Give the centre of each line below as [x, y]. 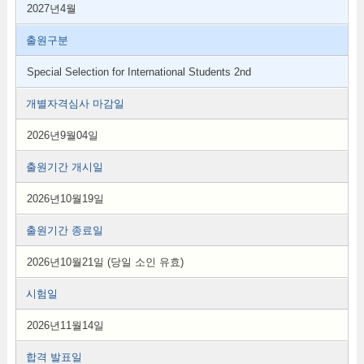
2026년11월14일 [65, 325]
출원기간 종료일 [64, 230]
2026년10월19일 [65, 199]
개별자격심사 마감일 [75, 104]
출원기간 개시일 [64, 167]
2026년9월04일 [62, 135]
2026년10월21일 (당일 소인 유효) [105, 262]
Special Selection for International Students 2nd [139, 72]
